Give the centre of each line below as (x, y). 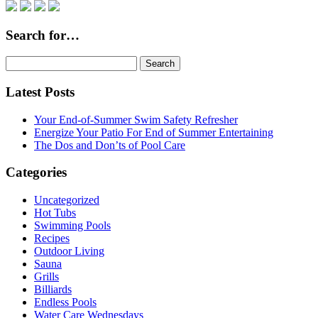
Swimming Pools (72, 226)
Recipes (52, 238)
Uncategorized (67, 200)
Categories (36, 172)
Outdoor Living (69, 251)
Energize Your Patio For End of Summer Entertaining (154, 132)
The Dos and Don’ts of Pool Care (110, 145)
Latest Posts (40, 92)
